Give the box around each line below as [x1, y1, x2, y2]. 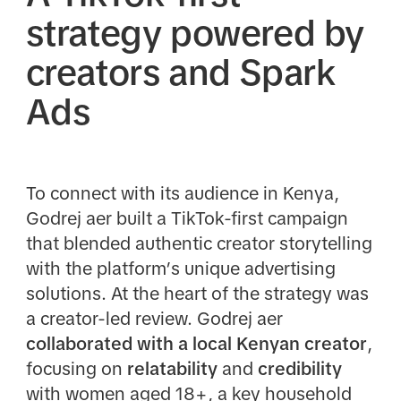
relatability [126, 358, 218, 379]
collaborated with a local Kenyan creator [25, 333, 367, 354]
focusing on [25, 358, 127, 379]
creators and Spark [25, 52, 336, 92]
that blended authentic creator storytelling [25, 233, 372, 253]
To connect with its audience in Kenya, [25, 183, 339, 203]
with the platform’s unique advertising [25, 258, 336, 278]
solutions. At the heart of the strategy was [25, 283, 369, 303]
